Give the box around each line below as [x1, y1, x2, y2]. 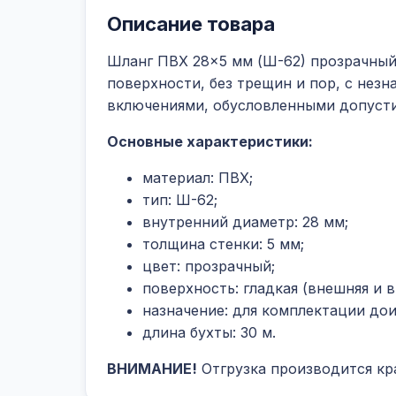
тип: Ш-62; [142, 191, 217, 209]
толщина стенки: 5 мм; [142, 235, 304, 253]
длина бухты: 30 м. [142, 324, 276, 341]
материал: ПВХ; [142, 169, 253, 187]
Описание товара [107, 12, 275, 35]
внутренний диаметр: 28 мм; [142, 213, 348, 231]
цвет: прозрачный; [142, 257, 275, 275]
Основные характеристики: [107, 133, 313, 150]
